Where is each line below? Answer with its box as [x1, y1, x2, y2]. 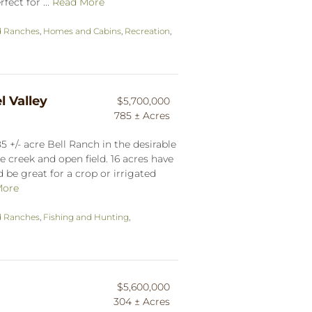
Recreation [125, 25, 170, 36]
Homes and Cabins [43, 25, 121, 36]
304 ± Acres [114, 295, 170, 308]
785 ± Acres [114, 109, 170, 122]
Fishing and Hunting [43, 211, 129, 222]
